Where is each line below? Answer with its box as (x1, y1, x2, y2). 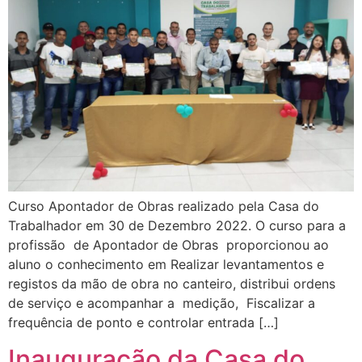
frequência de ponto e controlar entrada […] (8, 314, 279, 331)
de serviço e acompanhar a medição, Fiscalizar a (8, 295, 315, 312)
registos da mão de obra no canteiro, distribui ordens (8, 276, 335, 293)
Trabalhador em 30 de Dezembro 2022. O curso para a (8, 217, 346, 234)
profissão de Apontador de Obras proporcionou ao (8, 237, 329, 254)
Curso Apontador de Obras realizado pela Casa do (8, 198, 319, 215)
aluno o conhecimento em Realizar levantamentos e (8, 256, 324, 273)
